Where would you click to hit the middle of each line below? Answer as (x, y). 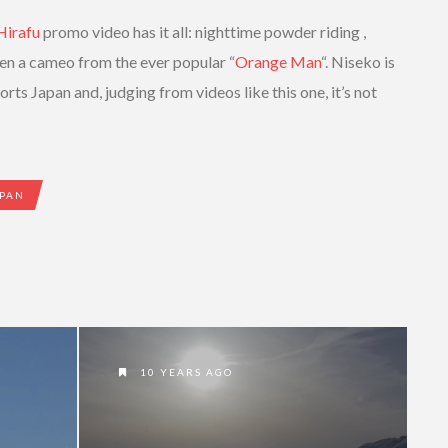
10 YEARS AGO (184, 371)
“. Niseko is (358, 61)
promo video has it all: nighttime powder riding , (203, 31)
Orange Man (278, 61)
